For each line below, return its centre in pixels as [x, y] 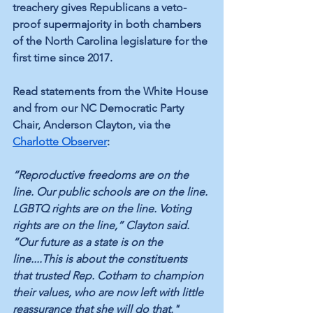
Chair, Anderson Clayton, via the [93, 124]
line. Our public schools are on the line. [111, 191]
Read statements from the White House [112, 91]
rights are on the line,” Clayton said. [102, 225]
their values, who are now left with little [109, 292]
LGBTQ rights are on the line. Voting [103, 208]
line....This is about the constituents [101, 259]
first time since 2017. [63, 57]
